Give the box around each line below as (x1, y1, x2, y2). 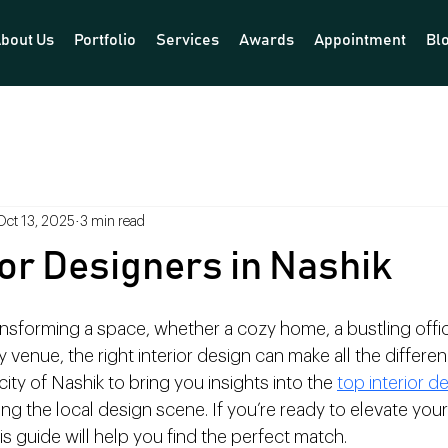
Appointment (314, 32, 407, 49)
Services (156, 32, 220, 49)
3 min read (80, 215, 145, 230)
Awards (239, 32, 295, 49)
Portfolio (74, 32, 137, 49)
